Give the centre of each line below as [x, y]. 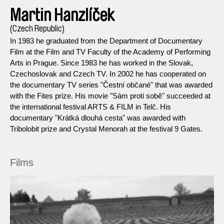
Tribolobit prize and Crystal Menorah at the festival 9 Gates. [106, 128]
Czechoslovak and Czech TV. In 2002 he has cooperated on [108, 73]
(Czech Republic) [37, 28]
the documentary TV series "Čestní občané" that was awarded [111, 84]
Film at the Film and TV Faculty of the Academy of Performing [110, 51]
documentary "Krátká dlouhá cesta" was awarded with [98, 117]
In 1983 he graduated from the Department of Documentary [106, 40]
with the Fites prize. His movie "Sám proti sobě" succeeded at [110, 95]
